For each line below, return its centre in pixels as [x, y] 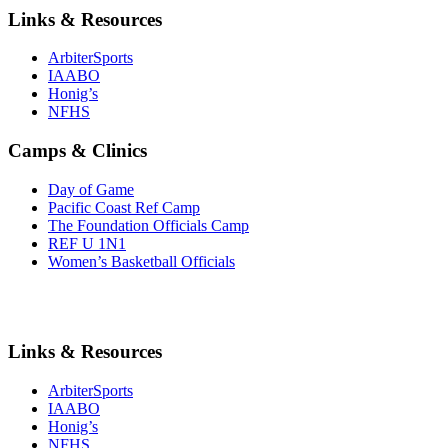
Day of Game [91, 189]
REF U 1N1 [87, 243]
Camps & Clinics [77, 151]
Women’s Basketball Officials [141, 261]
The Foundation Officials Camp [148, 225]
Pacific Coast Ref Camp [124, 207]
